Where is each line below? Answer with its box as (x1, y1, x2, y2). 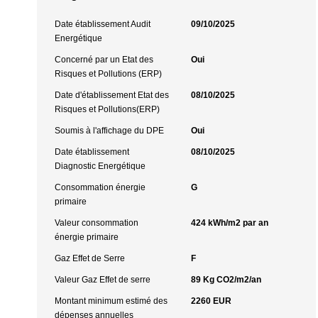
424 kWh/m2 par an (190, 218, 268, 228)
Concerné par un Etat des (55, 55, 153, 65)
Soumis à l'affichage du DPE (55, 126, 164, 136)
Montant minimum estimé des (55, 296, 168, 306)
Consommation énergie (55, 182, 146, 192)
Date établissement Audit (55, 19, 150, 29)
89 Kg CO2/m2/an (190, 275, 261, 285)
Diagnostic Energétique (55, 161, 146, 171)
